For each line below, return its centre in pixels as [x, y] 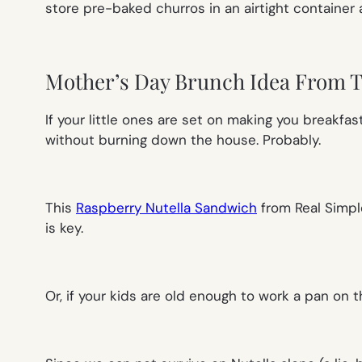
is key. [64, 228]
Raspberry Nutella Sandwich [166, 208]
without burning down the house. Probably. [183, 140]
